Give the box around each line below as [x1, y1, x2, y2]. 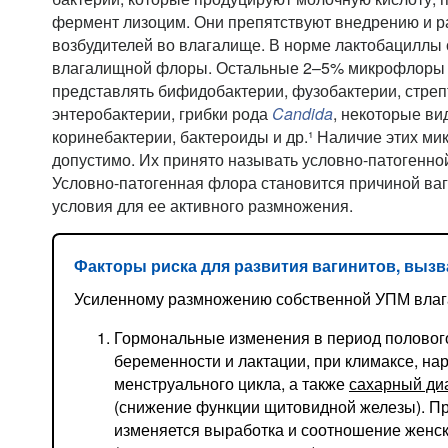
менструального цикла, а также [114, 372, 349, 395]
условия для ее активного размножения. [52, 194, 357, 217]
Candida [272, 102, 333, 125]
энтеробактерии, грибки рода [52, 102, 272, 125]
